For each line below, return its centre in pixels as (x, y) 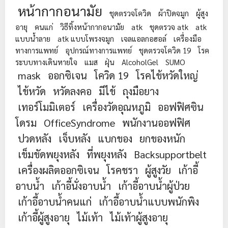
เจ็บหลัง (75, 138)
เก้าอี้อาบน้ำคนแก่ (55, 201)
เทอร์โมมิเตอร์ (47, 107)
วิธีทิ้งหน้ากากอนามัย (92, 26)
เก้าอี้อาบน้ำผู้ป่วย (154, 186)
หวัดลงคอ (72, 91)
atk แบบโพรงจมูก (86, 38)
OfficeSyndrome (79, 122)
